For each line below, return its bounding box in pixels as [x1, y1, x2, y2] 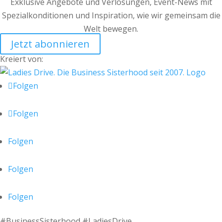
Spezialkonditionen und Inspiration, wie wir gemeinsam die [1, 10, 221, 21]
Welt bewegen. [84, 23, 138, 34]
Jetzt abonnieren [11, 37, 90, 51]
